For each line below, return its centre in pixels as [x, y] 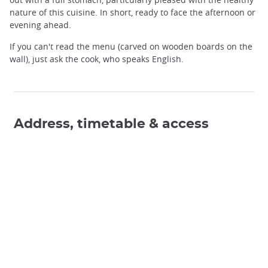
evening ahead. [40, 25]
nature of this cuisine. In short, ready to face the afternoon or [133, 13]
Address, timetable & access [111, 124]
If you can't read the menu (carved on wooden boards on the [131, 46]
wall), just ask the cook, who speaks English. [97, 59]
